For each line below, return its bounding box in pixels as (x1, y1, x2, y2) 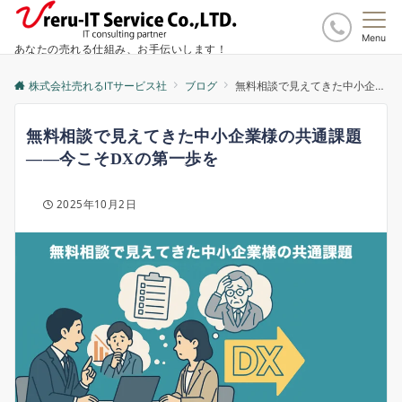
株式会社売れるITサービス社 (29, 80, 167, 92)
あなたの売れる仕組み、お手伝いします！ (14, 42, 228, 56)
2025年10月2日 (56, 197, 137, 212)
